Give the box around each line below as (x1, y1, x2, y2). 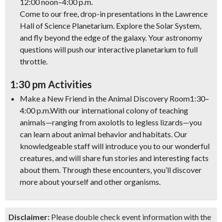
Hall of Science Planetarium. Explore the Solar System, (20, 21, 201, 30)
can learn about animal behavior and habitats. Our (20, 129, 187, 139)
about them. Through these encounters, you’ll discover (20, 165, 202, 174)
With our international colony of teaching (50, 106, 188, 115)
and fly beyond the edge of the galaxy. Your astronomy (20, 33, 202, 42)
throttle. (20, 56, 48, 66)
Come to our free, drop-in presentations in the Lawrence (20, 9, 208, 18)
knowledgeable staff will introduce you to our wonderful (20, 141, 210, 151)
